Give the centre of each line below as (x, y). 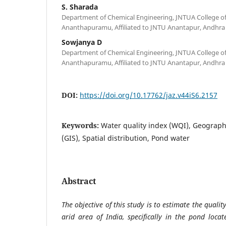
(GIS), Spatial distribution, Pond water (126, 138)
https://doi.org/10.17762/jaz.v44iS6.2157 (149, 95)
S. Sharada (80, 7)
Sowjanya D (82, 42)
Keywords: (81, 125)
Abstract (79, 181)
